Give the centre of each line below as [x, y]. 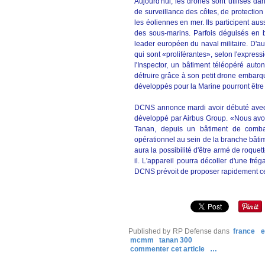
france [244, 231]
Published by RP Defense [170, 231]
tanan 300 [176, 240]
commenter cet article [168, 249]
